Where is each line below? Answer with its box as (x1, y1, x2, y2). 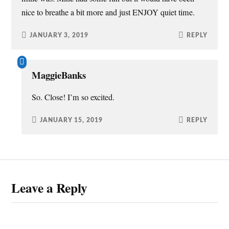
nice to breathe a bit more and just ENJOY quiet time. (21, 7, 195, 18)
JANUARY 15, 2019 (40, 117, 103, 123)
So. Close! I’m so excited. (32, 91, 115, 103)
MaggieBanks (32, 68, 86, 82)
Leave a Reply (11, 177, 88, 197)
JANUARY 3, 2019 (30, 32, 89, 38)
